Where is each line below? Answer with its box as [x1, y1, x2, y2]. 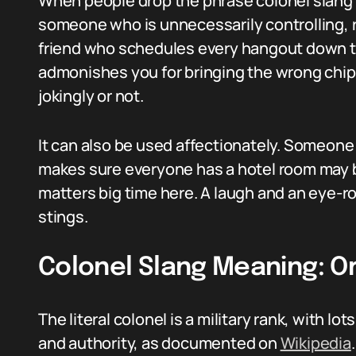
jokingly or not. [38, 85, 144, 106]
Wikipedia [280, 332, 351, 354]
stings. [38, 206, 88, 227]
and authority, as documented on [38, 332, 281, 354]
